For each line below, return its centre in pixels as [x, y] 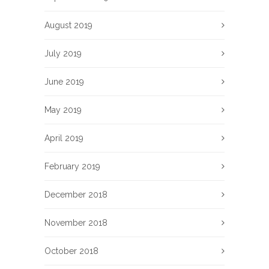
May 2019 [63, 110]
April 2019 [64, 138]
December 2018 [76, 195]
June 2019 [64, 82]
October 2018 [71, 251]
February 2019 [72, 167]
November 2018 [76, 223]
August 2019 [68, 26]
